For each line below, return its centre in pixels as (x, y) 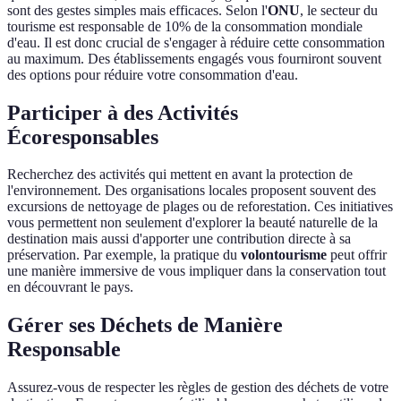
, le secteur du (339, 10)
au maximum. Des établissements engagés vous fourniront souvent (194, 58)
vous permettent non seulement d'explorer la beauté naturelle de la (192, 223)
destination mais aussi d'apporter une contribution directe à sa (179, 239)
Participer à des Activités (123, 112)
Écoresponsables (83, 137)
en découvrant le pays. (70, 287)
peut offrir (357, 255)
